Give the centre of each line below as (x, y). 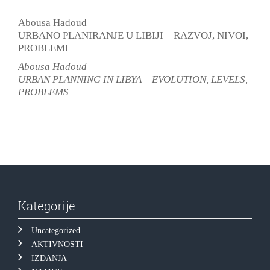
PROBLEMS (43, 92)
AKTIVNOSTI (57, 244)
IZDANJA (49, 258)
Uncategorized (56, 230)
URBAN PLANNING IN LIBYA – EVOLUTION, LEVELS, (133, 79)
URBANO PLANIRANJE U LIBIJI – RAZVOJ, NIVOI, (133, 35)
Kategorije (47, 205)
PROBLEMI (43, 48)
